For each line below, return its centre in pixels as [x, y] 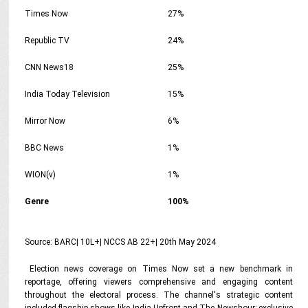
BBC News [44, 148]
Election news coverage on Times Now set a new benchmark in [158, 269]
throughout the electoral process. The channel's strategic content [158, 295]
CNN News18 [49, 67]
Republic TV [47, 41]
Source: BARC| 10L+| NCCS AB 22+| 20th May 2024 [120, 242]
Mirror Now [45, 121]
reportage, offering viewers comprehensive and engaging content [158, 282]
